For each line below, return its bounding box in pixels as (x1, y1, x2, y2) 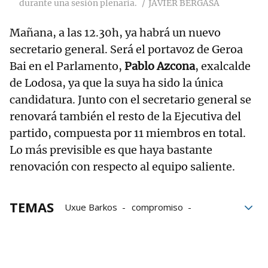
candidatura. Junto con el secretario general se (10, 92, 251, 106)
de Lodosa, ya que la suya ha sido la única (10, 75, 223, 90)
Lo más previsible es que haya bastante (10, 142, 212, 157)
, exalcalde (195, 59, 251, 73)
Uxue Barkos (65, 200, 117, 213)
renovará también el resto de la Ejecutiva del (10, 109, 241, 123)
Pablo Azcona (124, 59, 195, 73)
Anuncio (140, 234, 171, 246)
